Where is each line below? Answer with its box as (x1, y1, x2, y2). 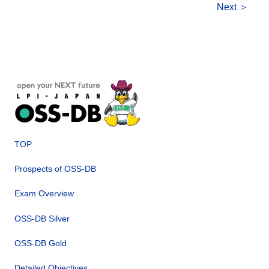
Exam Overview (14, 189, 74, 199)
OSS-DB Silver (14, 213, 70, 223)
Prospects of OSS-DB (14, 164, 96, 174)
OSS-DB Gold (14, 238, 67, 248)
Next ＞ (217, 1, 249, 12)
